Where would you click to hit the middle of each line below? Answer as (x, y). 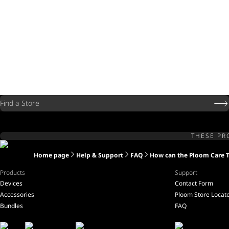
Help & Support (100, 155)
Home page (51, 155)
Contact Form (194, 183)
